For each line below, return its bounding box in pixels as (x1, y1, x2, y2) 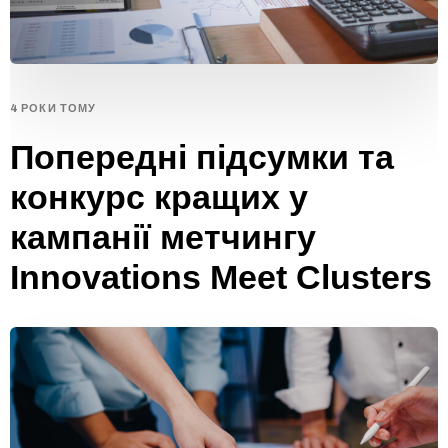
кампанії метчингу (10, 217, 316, 256)
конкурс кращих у (10, 177, 308, 216)
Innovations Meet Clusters (10, 257, 432, 296)
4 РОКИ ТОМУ (10, 101, 97, 115)
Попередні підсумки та (10, 137, 394, 176)
